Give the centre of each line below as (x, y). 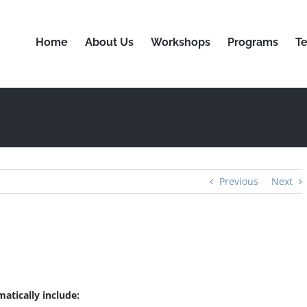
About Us (109, 42)
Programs (253, 42)
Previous (239, 181)
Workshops (181, 42)
